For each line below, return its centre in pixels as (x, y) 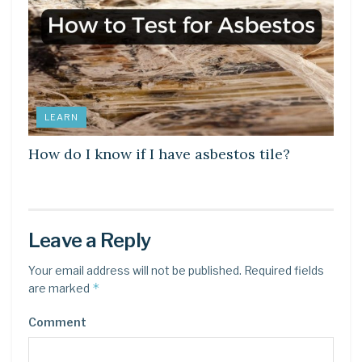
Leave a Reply (90, 240)
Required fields (283, 270)
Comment (57, 322)
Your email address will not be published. (135, 270)
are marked (60, 288)
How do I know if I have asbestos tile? (159, 154)
